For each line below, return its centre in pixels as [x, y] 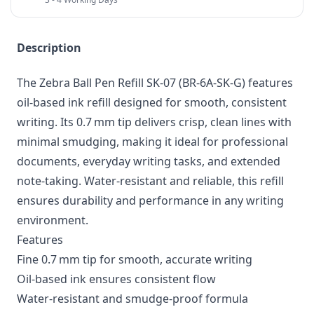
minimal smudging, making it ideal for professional [152, 142]
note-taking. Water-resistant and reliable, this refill [150, 181]
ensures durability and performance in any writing [150, 201]
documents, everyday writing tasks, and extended [149, 162]
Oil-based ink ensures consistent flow [116, 279]
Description [49, 48]
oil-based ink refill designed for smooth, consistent [152, 103]
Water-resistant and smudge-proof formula [132, 299]
